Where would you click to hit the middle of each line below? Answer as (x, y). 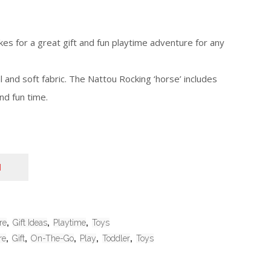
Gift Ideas (30, 223)
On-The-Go (52, 239)
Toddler (116, 239)
